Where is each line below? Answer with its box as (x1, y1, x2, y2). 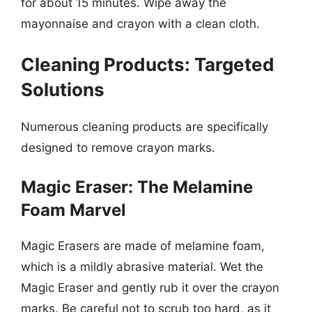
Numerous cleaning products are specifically (21, 119, 268, 134)
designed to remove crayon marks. (21, 140, 215, 155)
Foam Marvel (21, 200, 126, 220)
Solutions (21, 78, 104, 100)
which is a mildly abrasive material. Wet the (21, 260, 263, 274)
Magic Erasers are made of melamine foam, (21, 239, 265, 253)
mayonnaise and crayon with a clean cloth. (21, 17, 260, 31)
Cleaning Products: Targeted (21, 53, 274, 75)
